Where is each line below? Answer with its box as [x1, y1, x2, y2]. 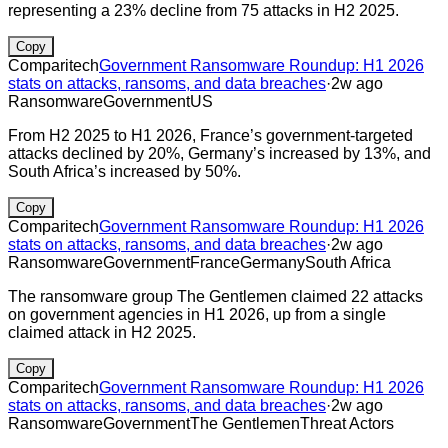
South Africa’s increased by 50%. [8, 162, 241, 180]
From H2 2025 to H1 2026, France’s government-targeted [8, 126, 413, 144]
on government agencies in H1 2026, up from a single [8, 305, 386, 323]
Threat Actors [300, 414, 394, 432]
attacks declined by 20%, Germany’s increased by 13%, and [8, 144, 431, 162]
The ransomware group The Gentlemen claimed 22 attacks [8, 287, 423, 305]
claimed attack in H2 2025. [8, 323, 196, 341]
